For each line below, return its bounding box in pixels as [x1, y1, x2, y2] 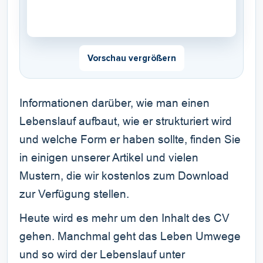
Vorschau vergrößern [87, 52, 176, 63]
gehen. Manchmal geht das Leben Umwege [19, 230, 241, 243]
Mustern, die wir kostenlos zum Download [19, 170, 229, 183]
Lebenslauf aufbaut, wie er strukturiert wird [19, 115, 232, 128]
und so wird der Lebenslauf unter [19, 248, 185, 261]
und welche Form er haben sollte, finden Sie [19, 133, 241, 146]
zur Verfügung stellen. [19, 188, 129, 201]
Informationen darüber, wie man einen [19, 97, 210, 110]
